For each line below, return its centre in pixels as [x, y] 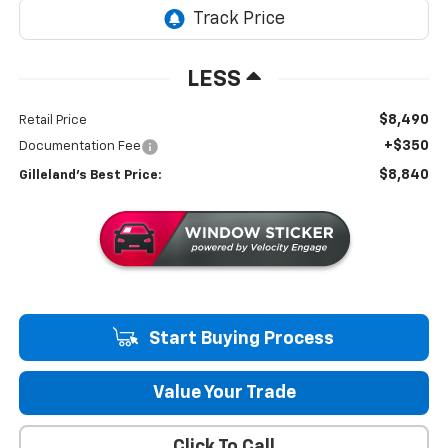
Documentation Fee [79, 146]
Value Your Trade [224, 392]
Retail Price [52, 120]
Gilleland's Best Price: [90, 175]
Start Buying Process [239, 338]
